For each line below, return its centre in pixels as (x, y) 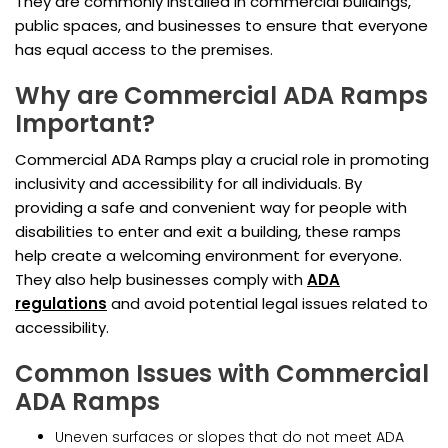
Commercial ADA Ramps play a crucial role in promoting (222, 160)
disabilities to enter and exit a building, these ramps (208, 232)
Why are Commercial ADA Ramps (221, 96)
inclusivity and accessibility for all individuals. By (188, 184)
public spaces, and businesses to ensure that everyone (221, 26)
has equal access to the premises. (144, 50)
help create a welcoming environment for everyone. (208, 256)
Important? (85, 124)
